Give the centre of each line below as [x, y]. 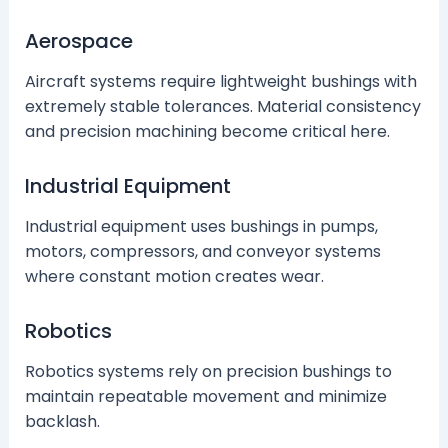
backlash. [62, 421]
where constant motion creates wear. [174, 276]
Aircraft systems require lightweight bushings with [220, 81]
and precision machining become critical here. [207, 131]
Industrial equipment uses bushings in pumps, [201, 226]
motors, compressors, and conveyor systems [202, 251]
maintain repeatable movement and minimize [205, 396]
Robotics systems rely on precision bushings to [208, 371]
